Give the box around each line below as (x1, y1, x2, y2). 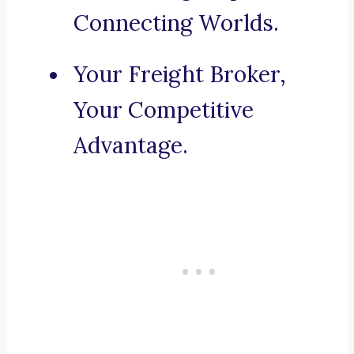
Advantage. (73, 131, 188, 160)
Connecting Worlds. (73, 9, 279, 38)
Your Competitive (73, 96, 254, 125)
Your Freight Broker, (73, 60, 286, 89)
